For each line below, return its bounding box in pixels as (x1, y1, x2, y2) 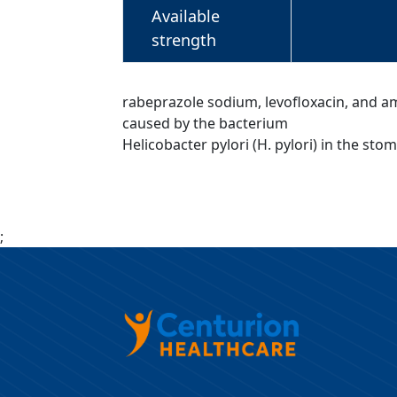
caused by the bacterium (122, 113, 288, 133)
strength (152, 28, 216, 51)
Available (152, 4, 220, 27)
